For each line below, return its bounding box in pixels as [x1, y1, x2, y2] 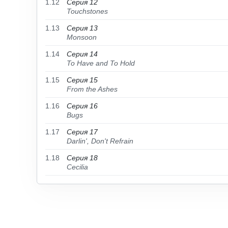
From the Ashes [67, 85, 118, 93]
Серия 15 [67, 76, 98, 84]
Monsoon [67, 33, 97, 41]
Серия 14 [67, 50, 98, 58]
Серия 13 [67, 24, 98, 32]
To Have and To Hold [67, 59, 135, 67]
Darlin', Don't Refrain [67, 137, 133, 145]
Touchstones [67, 7, 108, 15]
